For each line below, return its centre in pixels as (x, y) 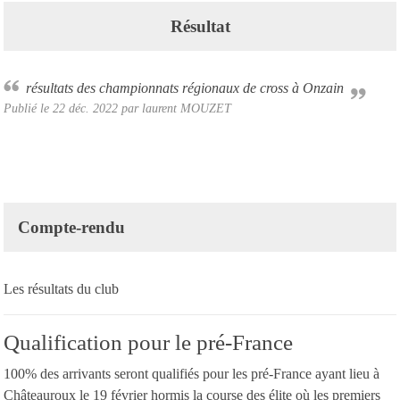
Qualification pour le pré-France (148, 342)
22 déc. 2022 (85, 108)
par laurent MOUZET (175, 108)
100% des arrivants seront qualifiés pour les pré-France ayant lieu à (192, 373)
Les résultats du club (63, 288)
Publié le (28, 108)
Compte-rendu (71, 227)
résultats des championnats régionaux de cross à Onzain (187, 87)
